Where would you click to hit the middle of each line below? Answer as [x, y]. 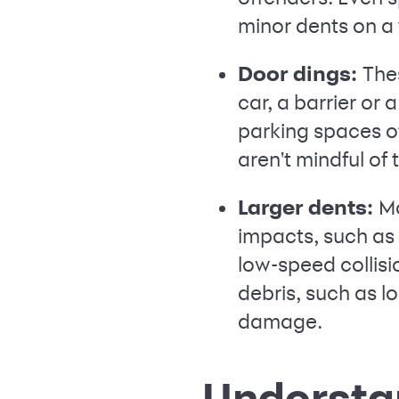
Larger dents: [308, 208]
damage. [280, 322]
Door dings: [300, 74]
